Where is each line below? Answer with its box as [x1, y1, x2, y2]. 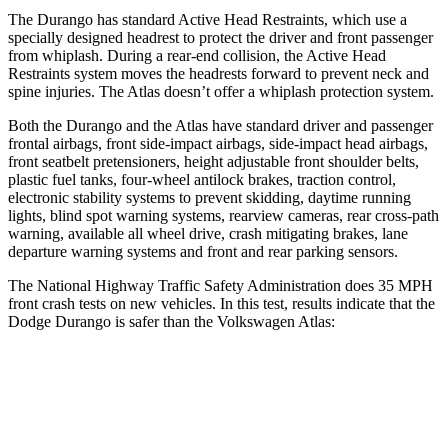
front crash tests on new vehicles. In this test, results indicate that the [8, 294, 435, 312]
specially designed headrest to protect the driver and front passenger [8, 28, 433, 46]
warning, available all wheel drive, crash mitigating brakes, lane [8, 224, 408, 242]
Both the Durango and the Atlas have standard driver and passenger [8, 116, 433, 134]
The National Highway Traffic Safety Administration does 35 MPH [8, 276, 433, 294]
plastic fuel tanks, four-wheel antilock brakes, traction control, [8, 170, 396, 188]
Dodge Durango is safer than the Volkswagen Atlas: [8, 312, 335, 330]
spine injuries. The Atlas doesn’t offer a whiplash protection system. [8, 82, 434, 100]
